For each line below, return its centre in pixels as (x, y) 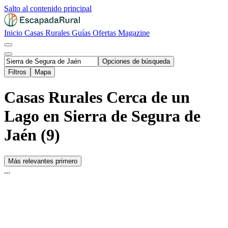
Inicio (14, 33)
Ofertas (105, 33)
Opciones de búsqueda (136, 61)
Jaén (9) (32, 135)
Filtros (17, 72)
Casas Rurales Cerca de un (97, 97)
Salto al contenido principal (48, 8)
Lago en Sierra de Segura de (102, 116)
